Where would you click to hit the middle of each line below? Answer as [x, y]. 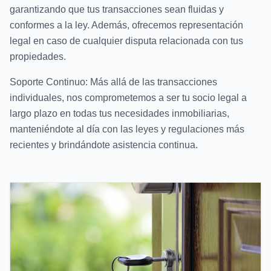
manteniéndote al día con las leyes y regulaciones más [127, 129]
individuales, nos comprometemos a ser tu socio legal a [128, 98]
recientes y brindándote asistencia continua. [104, 145]
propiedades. [38, 57]
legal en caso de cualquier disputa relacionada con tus [126, 41]
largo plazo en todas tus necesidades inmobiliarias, [119, 114]
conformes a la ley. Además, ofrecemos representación [126, 25]
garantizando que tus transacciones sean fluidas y [117, 10]
